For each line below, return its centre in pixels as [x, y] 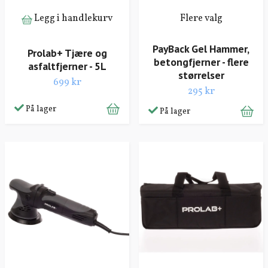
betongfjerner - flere [201, 62]
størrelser [201, 75]
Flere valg [201, 18]
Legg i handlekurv [73, 18]
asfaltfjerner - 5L [67, 66]
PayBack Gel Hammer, [201, 49]
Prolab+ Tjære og [67, 53]
